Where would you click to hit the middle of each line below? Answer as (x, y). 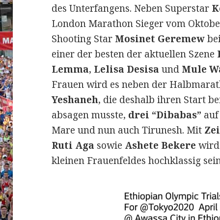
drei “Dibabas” (164, 115)
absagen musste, (89, 115)
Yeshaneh (75, 99)
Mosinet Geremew (160, 39)
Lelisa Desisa (127, 69)
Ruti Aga (73, 145)
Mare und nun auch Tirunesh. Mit (128, 130)
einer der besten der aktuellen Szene (135, 54)
